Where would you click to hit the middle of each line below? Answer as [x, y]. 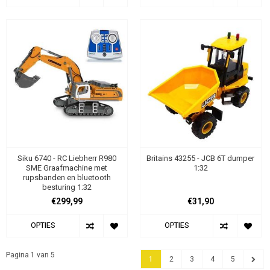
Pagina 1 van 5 [30, 255]
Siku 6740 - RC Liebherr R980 [67, 158]
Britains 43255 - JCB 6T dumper [201, 158]
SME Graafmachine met [67, 168]
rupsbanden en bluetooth [67, 177]
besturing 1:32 [67, 187]
